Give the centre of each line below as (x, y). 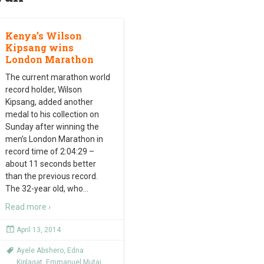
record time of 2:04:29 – (50, 151)
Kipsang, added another (49, 102)
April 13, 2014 (39, 230)
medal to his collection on (52, 114)
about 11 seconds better (51, 164)
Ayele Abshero (40, 250)
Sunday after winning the (52, 127)
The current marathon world (58, 77)
